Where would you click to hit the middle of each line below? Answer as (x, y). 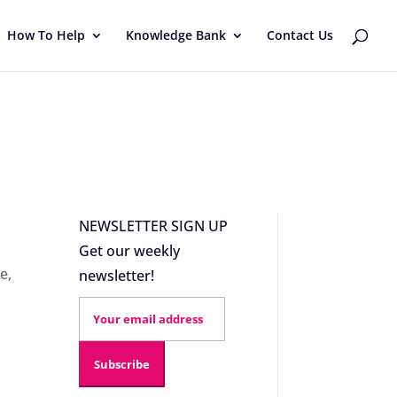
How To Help (46, 35)
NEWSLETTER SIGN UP (154, 226)
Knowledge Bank (176, 35)
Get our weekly (130, 251)
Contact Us (300, 35)
